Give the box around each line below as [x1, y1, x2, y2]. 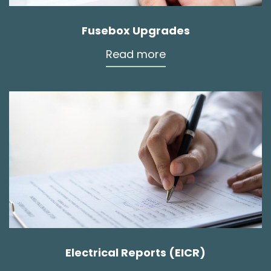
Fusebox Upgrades [81, 22, 190, 38]
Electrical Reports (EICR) [65, 244, 206, 260]
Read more [105, 46, 166, 62]
